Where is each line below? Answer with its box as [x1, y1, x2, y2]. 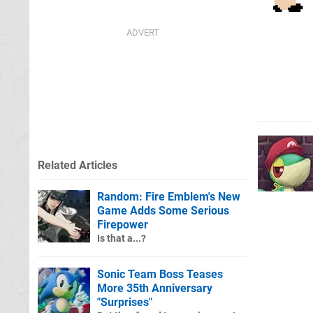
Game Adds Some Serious [97, 203, 229, 217]
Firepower [97, 217, 148, 231]
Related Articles [38, 158, 117, 172]
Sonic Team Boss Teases [97, 267, 223, 281]
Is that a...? [97, 232, 146, 245]
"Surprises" [97, 295, 152, 309]
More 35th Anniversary [97, 281, 212, 295]
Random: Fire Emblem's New [97, 189, 240, 203]
